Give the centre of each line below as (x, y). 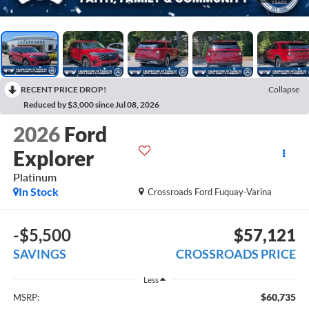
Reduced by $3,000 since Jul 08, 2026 (91, 104)
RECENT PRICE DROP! (63, 89)
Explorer (53, 158)
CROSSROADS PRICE (236, 253)
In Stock (38, 192)
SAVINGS (39, 253)
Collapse (284, 89)
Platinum (34, 177)
